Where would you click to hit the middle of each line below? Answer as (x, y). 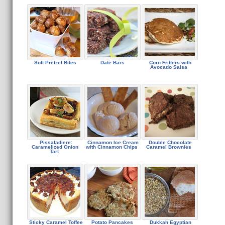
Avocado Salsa (170, 67)
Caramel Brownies (170, 147)
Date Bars (112, 63)
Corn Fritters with (170, 63)
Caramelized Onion (55, 147)
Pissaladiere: (55, 142)
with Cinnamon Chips (112, 147)
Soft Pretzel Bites (55, 63)
